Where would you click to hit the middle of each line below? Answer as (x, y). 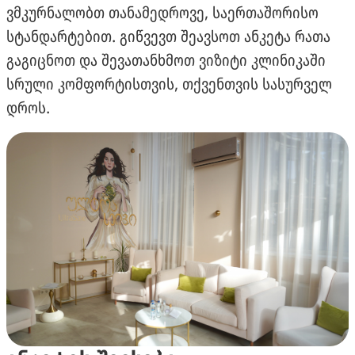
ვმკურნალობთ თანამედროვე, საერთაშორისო (162, 12)
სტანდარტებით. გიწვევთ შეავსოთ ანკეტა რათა (168, 36)
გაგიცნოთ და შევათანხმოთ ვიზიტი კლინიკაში (166, 60)
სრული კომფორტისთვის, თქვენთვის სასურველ (169, 84)
